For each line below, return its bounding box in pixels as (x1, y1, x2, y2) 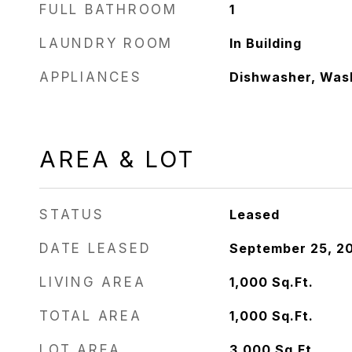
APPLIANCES (39, 69, 142, 85)
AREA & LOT (39, 145, 195, 173)
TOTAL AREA (39, 308, 142, 324)
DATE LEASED (39, 240, 152, 256)
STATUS (39, 207, 104, 222)
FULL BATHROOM (39, 2, 178, 17)
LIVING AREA (39, 274, 146, 290)
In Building (229, 35, 302, 51)
